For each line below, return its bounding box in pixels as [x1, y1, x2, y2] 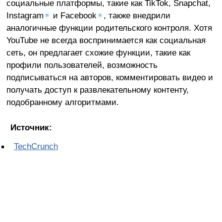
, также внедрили [103, 10, 170, 21]
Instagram [6, 10, 44, 21]
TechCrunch [14, 141, 58, 152]
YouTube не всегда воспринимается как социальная [6, 35, 206, 46]
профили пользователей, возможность [6, 60, 158, 70]
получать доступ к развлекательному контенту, [6, 85, 189, 95]
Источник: [10, 122, 52, 133]
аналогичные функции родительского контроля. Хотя [6, 23, 212, 33]
